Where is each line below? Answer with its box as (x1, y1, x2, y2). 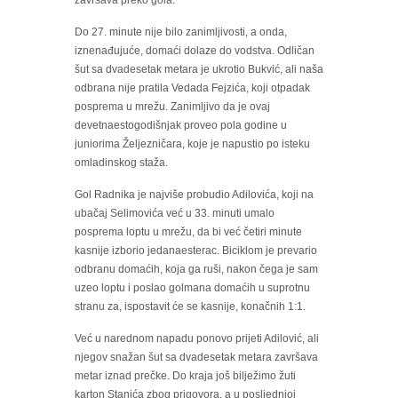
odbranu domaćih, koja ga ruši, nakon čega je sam (75, 263, 318, 276)
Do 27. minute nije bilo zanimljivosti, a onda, (75, 26, 287, 39)
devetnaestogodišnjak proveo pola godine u (75, 119, 287, 132)
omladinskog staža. (75, 156, 168, 170)
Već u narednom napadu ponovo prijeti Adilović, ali (75, 332, 319, 346)
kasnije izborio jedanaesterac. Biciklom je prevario (75, 244, 317, 258)
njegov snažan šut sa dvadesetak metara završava (75, 351, 318, 364)
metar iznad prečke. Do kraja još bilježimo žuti (75, 370, 296, 383)
